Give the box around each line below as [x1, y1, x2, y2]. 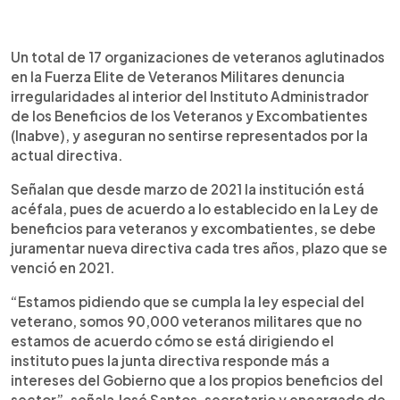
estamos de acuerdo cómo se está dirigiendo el [11, 331, 334, 349]
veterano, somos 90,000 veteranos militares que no [11, 312, 362, 329]
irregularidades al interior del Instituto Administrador [11, 87, 369, 104]
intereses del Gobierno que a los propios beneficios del [11, 371, 383, 388]
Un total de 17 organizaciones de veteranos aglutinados [11, 47, 385, 65]
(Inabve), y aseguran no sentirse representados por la [11, 126, 368, 144]
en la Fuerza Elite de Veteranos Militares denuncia [11, 67, 345, 85]
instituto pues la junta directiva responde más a [11, 351, 329, 369]
